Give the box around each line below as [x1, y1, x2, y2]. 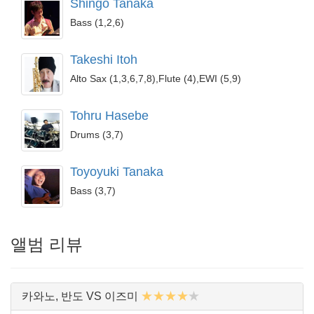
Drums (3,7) [70, 129, 123, 140]
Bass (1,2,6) [70, 17, 124, 28]
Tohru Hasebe [70, 109, 149, 123]
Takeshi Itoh [70, 53, 137, 67]
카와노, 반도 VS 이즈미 [22, 290, 138, 302]
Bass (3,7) [70, 185, 116, 196]
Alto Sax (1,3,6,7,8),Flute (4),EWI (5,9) [70, 73, 241, 84]
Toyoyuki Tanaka [70, 165, 163, 179]
